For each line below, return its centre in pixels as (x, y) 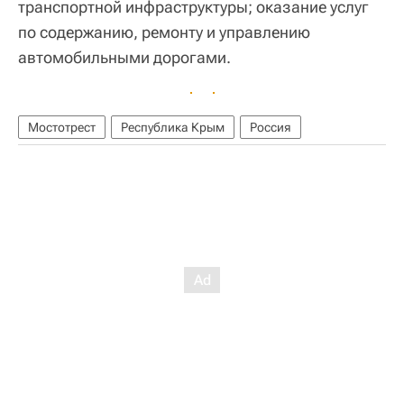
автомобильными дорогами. (124, 57)
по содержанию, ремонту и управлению (164, 32)
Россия (271, 127)
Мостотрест (62, 127)
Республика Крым (173, 127)
